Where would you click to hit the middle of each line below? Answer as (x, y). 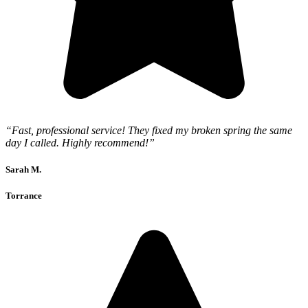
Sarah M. (23, 170)
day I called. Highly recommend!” (80, 143)
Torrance (24, 196)
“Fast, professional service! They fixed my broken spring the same (149, 131)
